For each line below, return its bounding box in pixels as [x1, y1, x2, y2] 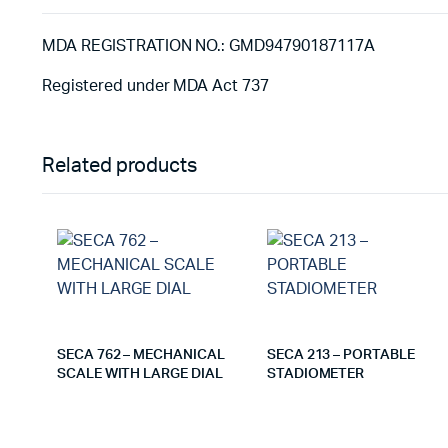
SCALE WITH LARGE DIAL [57, 367, 223, 381]
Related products [42, 156, 197, 176]
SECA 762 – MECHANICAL [57, 348, 225, 362]
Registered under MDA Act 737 [42, 78, 270, 94]
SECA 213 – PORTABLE [266, 348, 415, 362]
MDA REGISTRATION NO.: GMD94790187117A [42, 38, 375, 54]
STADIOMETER [266, 367, 365, 381]
